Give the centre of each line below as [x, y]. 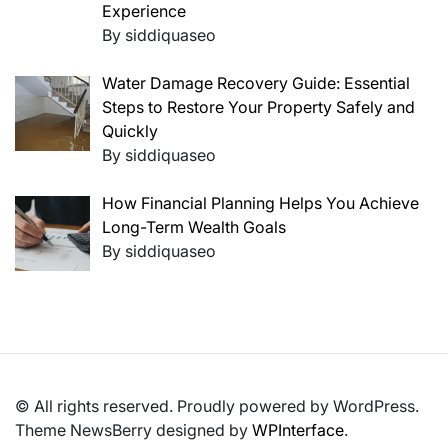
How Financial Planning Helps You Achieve [260, 202]
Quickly [130, 130]
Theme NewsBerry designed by [133, 429]
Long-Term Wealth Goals [194, 226]
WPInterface [298, 429]
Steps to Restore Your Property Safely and [258, 106]
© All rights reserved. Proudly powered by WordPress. [217, 405]
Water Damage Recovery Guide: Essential [256, 82]
